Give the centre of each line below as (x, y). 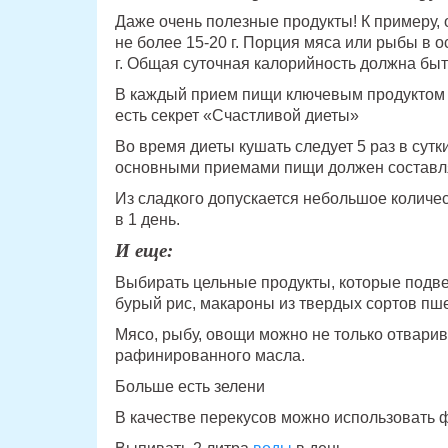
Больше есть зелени (189, 387)
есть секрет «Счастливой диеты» (236, 116)
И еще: (143, 251)
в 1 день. (147, 220)
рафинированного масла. (209, 356)
